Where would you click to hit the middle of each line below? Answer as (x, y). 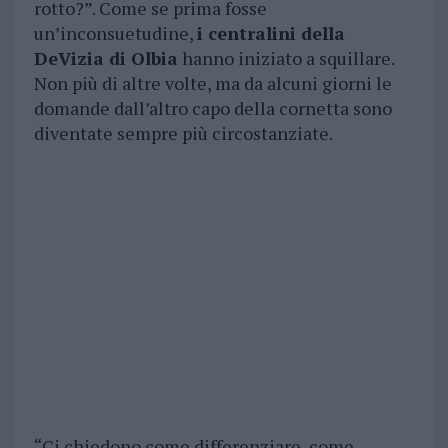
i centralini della (270, 33)
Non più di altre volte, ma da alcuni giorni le (212, 83)
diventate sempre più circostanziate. (183, 133)
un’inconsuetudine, (115, 33)
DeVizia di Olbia (105, 58)
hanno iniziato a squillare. (285, 58)
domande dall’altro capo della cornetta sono (212, 108)
